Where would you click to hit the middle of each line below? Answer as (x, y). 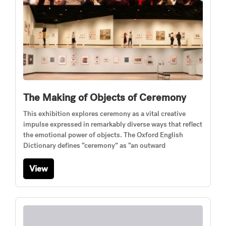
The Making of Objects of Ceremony (105, 98)
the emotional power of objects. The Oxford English (103, 135)
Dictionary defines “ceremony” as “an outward (94, 146)
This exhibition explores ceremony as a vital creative (104, 114)
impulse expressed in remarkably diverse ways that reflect (113, 124)
